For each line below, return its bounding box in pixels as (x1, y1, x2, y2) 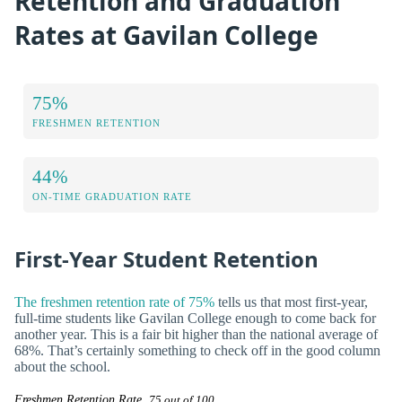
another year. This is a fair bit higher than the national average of (14, 326, 378, 342)
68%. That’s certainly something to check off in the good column (14, 342, 380, 358)
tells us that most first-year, (214, 293, 368, 310)
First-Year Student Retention (14, 244, 319, 275)
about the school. (14, 358, 110, 374)
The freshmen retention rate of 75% (14, 293, 214, 310)
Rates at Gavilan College (14, 17, 319, 52)
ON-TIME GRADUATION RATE (32, 191, 192, 203)
